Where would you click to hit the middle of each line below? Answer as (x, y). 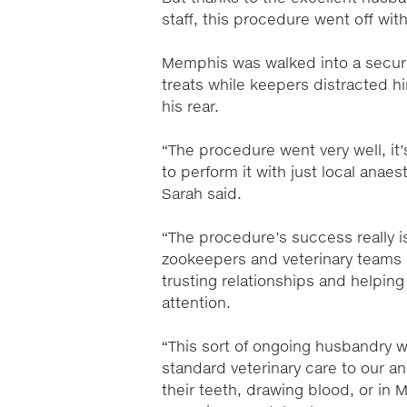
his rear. (193, 107)
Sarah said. (204, 194)
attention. (199, 303)
